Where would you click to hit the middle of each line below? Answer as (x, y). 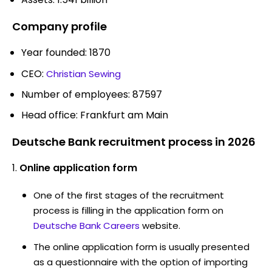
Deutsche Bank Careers (87, 225)
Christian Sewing (83, 73)
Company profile (59, 26)
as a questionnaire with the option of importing (141, 262)
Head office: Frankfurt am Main (95, 115)
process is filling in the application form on (128, 210)
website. (161, 225)
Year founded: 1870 (66, 52)
